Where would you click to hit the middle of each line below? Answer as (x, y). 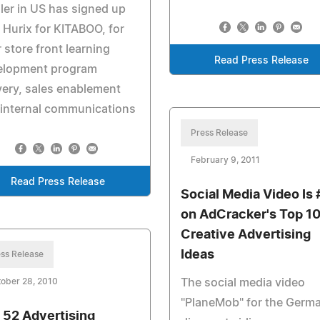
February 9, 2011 (225, 160)
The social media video (242, 282)
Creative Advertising (245, 235)
